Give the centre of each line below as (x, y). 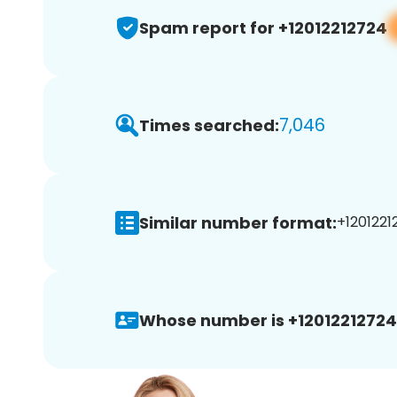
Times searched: (209, 125)
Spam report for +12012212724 (263, 27)
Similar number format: (238, 222)
